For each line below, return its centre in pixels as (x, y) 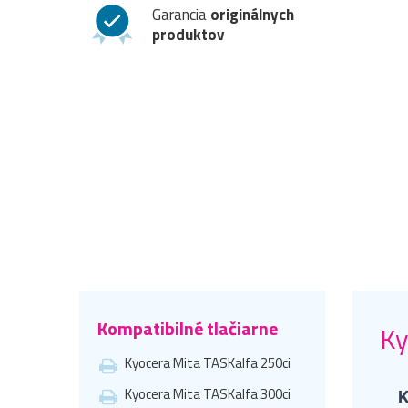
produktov (188, 34)
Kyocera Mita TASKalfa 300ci (208, 393)
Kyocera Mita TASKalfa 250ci (208, 362)
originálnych (252, 14)
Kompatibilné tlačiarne (188, 328)
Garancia (181, 14)
